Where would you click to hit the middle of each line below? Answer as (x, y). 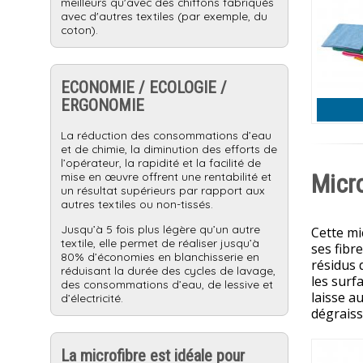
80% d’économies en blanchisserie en (160, 256)
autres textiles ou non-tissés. (137, 203)
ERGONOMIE (102, 106)
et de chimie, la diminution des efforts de (169, 148)
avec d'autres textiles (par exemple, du (164, 15)
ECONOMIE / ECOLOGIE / (144, 88)
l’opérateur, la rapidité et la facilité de (161, 162)
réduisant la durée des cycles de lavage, (168, 270)
